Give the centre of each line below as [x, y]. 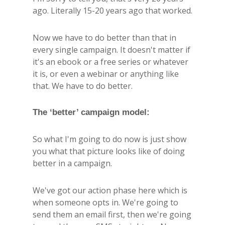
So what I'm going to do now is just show [109, 139]
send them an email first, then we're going [112, 214]
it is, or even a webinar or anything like [106, 74]
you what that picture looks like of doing [109, 151]
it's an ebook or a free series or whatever [110, 62]
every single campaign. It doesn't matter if [111, 49]
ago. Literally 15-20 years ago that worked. [113, 10]
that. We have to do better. [83, 86]
